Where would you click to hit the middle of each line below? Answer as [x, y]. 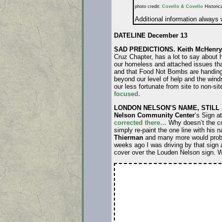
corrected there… [140, 123]
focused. [127, 94]
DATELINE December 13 [150, 35]
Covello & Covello [182, 7]
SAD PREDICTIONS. [144, 50]
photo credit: [148, 7]
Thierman [128, 138]
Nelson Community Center [154, 115]
